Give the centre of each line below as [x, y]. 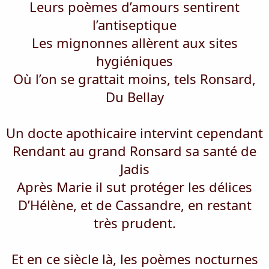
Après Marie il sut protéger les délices [134, 187]
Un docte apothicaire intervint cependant [134, 133]
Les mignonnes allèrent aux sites [134, 43]
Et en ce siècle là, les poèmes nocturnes [134, 259]
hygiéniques [134, 61]
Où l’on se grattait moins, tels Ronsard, [134, 79]
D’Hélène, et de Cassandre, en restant [134, 205]
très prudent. [134, 223]
